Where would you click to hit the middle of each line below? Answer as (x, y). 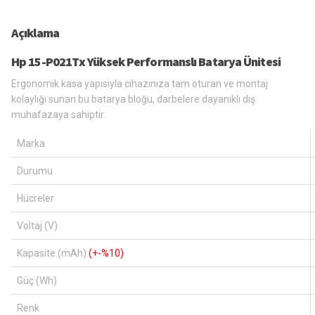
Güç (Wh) (37, 280)
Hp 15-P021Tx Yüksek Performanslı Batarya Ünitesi (146, 61)
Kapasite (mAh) (53, 253)
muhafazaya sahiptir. (58, 114)
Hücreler (36, 198)
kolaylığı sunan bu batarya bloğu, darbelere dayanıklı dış (133, 99)
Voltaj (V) (37, 225)
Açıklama (35, 32)
